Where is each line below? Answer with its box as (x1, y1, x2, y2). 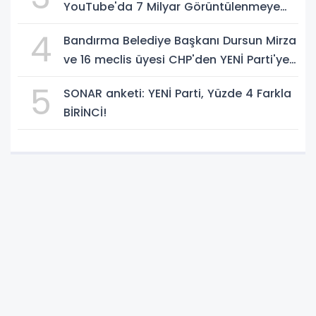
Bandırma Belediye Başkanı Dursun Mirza (63, 32, 296, 49)
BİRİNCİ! (63, 104, 107, 121)
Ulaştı (63, 17, 96, 34)
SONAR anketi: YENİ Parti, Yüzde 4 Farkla (63, 85, 291, 102)
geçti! (63, 70, 97, 87)
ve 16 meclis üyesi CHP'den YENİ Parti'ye (63, 51, 289, 68)
